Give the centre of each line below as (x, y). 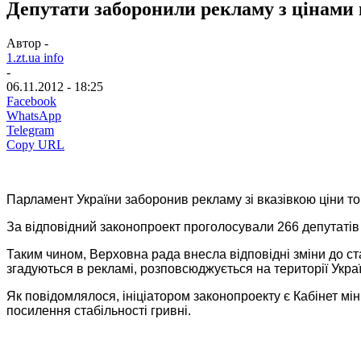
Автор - (27, 43)
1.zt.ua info (35, 57)
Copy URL (35, 144)
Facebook (31, 101)
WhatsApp (34, 115)
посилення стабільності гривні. (100, 310)
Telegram (30, 130)
